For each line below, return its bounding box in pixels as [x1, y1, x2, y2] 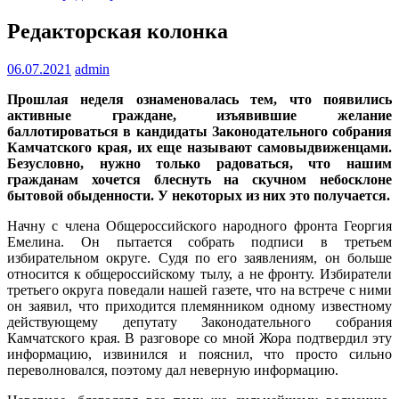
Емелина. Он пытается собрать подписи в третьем [7, 233, 392, 249]
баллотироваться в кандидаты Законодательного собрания [7, 123, 392, 139]
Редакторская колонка [7, 19, 228, 43]
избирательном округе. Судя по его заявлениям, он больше [7, 249, 392, 265]
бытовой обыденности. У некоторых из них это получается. [7, 187, 390, 203]
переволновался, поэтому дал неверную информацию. [7, 362, 338, 378]
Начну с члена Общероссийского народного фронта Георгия [7, 217, 392, 233]
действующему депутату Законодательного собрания [7, 313, 392, 330]
